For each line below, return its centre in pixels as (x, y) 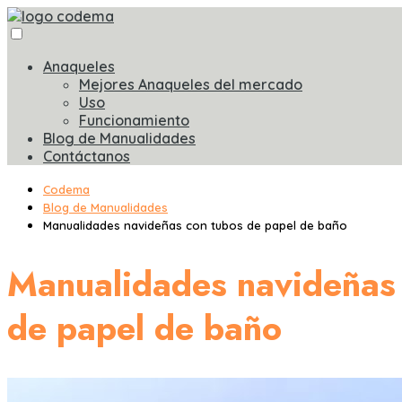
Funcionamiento (134, 120)
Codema (66, 189)
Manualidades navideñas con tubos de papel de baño (195, 225)
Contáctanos (87, 156)
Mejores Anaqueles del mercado (191, 84)
